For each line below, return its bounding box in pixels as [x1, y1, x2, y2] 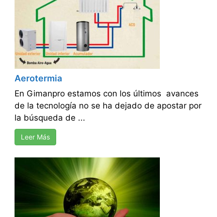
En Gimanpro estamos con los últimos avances [15, 89, 199, 99]
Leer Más [21, 133, 50, 141]
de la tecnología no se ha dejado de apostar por [15, 101, 201, 111]
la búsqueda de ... [15, 113, 85, 123]
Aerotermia [15, 73, 62, 84]
